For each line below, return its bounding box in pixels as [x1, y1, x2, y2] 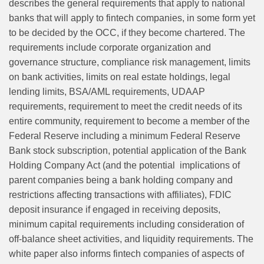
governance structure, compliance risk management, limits [9, 57, 250, 68]
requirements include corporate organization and [9, 42, 211, 53]
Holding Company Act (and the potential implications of [9, 160, 240, 171]
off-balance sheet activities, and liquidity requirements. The [9, 234, 253, 245]
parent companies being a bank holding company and [9, 175, 233, 186]
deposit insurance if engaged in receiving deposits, [9, 204, 220, 215]
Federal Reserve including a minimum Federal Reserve [9, 131, 240, 141]
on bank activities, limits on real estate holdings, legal [9, 72, 230, 82]
